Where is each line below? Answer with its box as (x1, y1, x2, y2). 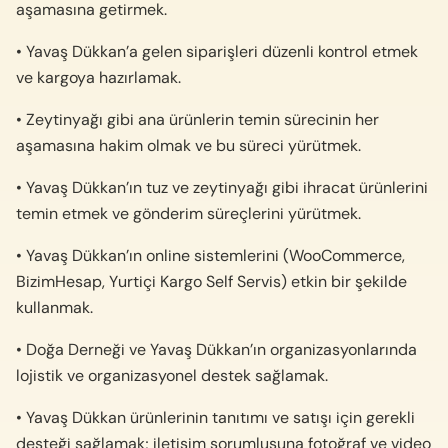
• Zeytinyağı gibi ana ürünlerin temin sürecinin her (16, 108, 379, 130)
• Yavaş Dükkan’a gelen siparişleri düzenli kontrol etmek (16, 40, 418, 62)
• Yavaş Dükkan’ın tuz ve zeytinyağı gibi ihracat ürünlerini (16, 176, 428, 198)
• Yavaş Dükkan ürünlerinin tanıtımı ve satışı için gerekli (16, 406, 415, 428)
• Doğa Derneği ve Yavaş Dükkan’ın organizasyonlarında (16, 338, 417, 360)
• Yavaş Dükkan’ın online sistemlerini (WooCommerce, (16, 244, 405, 266)
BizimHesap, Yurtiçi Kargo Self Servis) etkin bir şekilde (16, 270, 407, 292)
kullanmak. (16, 296, 93, 318)
